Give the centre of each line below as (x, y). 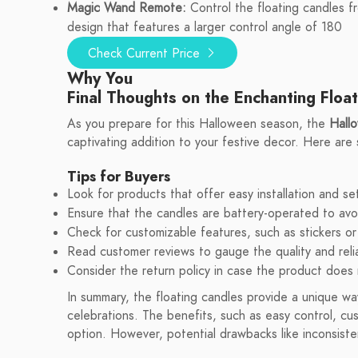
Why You (100, 78)
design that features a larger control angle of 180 (205, 27)
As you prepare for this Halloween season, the (198, 124)
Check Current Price (146, 54)
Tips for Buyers (119, 176)
